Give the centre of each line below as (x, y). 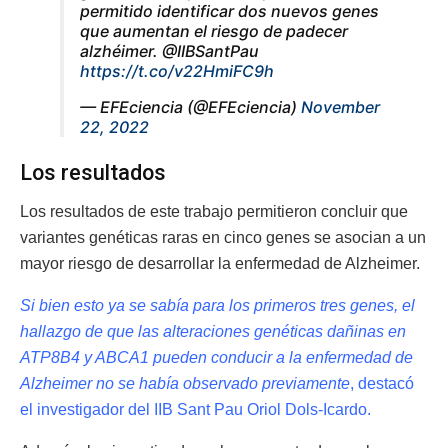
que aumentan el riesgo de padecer (214, 30)
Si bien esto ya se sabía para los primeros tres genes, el (217, 306)
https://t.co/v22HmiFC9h (177, 70)
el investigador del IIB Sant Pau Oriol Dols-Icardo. (195, 410)
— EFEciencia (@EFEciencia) (190, 106)
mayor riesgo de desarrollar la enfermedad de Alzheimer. (220, 264)
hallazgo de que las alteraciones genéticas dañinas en (213, 332)
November (340, 106)
